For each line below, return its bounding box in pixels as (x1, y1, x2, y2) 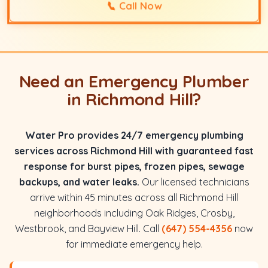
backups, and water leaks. (19, 176, 139, 188)
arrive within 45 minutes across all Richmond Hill (30, 191, 238, 203)
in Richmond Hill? (66, 89, 202, 109)
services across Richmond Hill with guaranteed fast (14, 145, 254, 157)
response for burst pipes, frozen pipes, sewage (23, 160, 245, 172)
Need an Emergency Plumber (19, 71, 249, 92)
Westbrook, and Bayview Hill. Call (15, 223, 162, 234)
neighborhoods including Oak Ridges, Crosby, (33, 207, 234, 219)
